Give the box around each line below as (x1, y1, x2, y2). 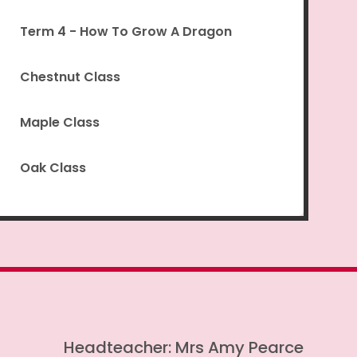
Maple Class (19, 113, 100, 132)
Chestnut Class (19, 68, 120, 87)
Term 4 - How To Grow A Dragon (19, 22, 232, 41)
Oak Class (19, 159, 86, 178)
